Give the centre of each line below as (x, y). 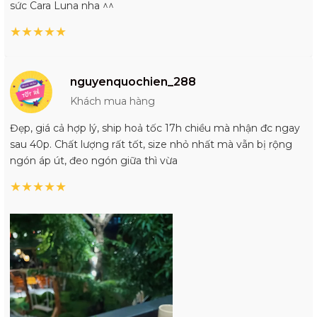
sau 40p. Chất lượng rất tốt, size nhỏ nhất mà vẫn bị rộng (151, 145)
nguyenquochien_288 (133, 82)
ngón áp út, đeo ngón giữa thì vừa (94, 161)
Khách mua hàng (113, 102)
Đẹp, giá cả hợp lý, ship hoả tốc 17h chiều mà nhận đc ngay (155, 128)
